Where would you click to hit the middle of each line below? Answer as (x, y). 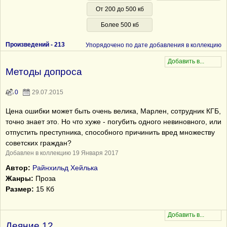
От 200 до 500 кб (120, 9)
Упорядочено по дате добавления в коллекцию (154, 45)
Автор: (18, 168)
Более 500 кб (120, 25)
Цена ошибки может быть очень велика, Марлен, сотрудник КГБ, (113, 111)
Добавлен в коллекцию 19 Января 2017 (62, 153)
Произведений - (30, 45)
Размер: (20, 189)
